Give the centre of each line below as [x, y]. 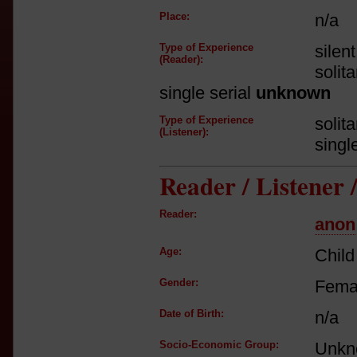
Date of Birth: [192, 314]
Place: [175, 16]
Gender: [179, 282]
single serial [208, 93]
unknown [293, 93]
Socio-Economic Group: [219, 345]
